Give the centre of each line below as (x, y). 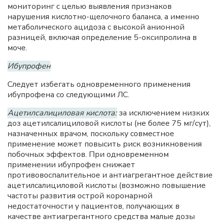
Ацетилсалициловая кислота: (62, 113)
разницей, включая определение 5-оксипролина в (102, 37)
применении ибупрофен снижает (71, 165)
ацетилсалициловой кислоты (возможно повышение (107, 185)
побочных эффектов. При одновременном (88, 154)
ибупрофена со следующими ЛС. (68, 95)
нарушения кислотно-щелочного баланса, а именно (103, 17)
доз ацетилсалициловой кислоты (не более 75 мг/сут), (109, 123)
